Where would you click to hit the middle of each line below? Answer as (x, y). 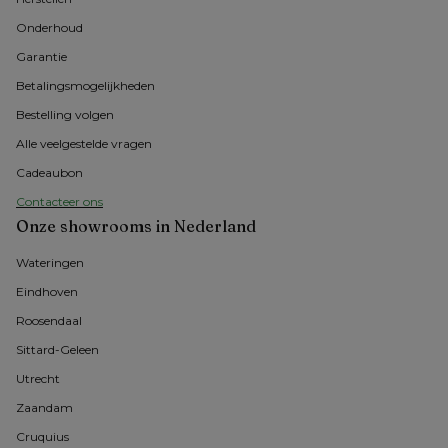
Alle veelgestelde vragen (84, 144)
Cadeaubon (49, 173)
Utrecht (38, 379)
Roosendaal (49, 321)
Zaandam (44, 408)
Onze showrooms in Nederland (136, 226)
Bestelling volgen (65, 115)
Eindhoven (47, 292)
